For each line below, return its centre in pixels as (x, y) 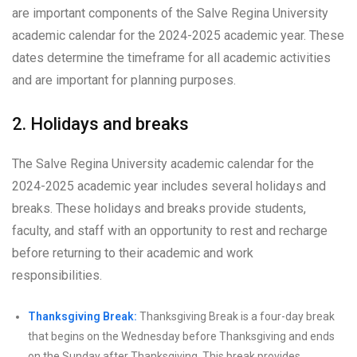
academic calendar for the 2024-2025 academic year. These (178, 35)
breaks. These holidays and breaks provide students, (159, 208)
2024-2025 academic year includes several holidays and (169, 186)
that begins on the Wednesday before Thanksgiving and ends (181, 336)
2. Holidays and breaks (100, 124)
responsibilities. (57, 275)
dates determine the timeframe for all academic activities (171, 57)
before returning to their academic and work (133, 253)
